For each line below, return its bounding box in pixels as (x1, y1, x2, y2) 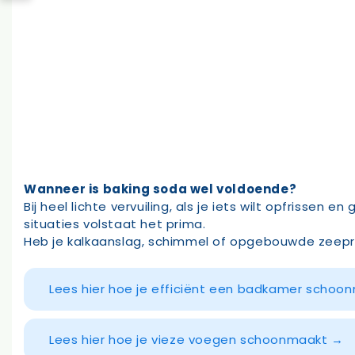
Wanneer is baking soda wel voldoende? (24, 180, 297, 197)
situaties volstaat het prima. (24, 215, 206, 232)
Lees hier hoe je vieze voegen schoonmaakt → (49, 331, 344, 349)
